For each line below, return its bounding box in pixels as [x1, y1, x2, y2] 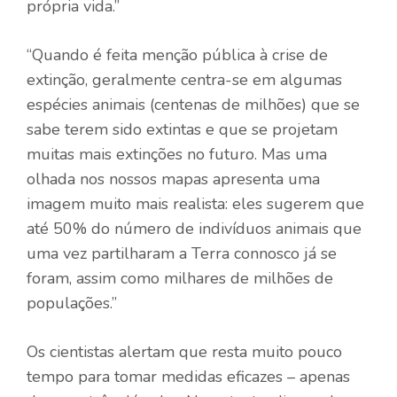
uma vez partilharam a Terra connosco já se [27, 242, 337, 264]
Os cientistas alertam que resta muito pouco [27, 340, 342, 362]
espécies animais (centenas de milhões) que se [27, 93, 360, 115]
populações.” [27, 292, 117, 314]
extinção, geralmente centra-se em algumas [27, 68, 342, 90]
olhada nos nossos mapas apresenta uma [27, 167, 320, 190]
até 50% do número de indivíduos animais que [27, 217, 362, 239]
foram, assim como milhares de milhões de [27, 267, 333, 289]
